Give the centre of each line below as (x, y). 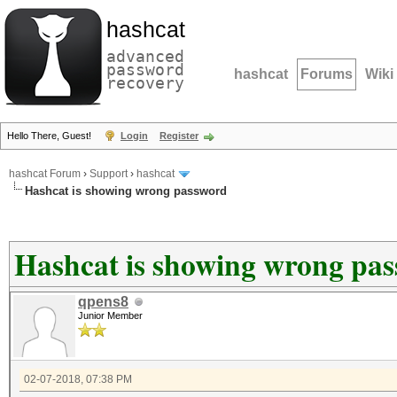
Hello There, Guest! (51, 136)
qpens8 (103, 302)
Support (109, 174)
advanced (145, 56)
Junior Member (110, 315)
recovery (145, 83)
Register (179, 136)
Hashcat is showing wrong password (126, 191)
